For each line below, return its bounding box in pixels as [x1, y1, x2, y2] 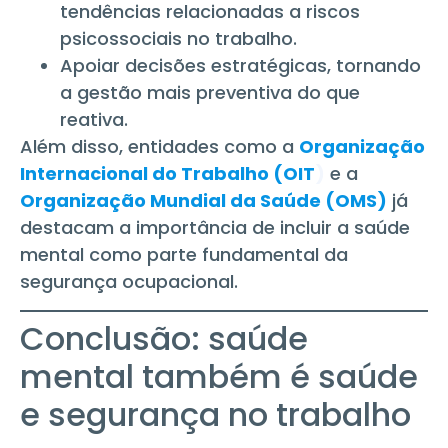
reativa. [60, 107, 128, 133]
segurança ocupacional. [20, 269, 238, 295]
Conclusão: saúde [20, 315, 308, 361]
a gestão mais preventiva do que [60, 80, 360, 106]
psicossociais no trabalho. [60, 26, 297, 52]
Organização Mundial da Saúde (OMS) [20, 188, 387, 214]
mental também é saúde [20, 353, 418, 399]
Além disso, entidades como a [20, 134, 299, 160]
